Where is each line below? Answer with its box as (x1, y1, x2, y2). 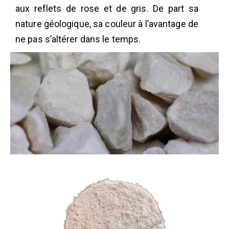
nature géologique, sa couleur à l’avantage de (15, 18, 198, 29)
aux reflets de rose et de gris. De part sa (15, 3, 198, 14)
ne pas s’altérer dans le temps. (15, 34, 141, 44)
